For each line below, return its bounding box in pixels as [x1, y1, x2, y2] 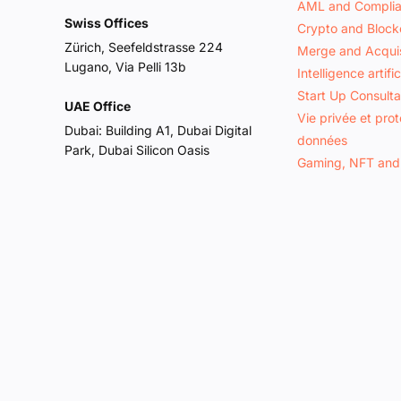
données [297, 132, 347, 148]
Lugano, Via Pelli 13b [64, 58, 186, 74]
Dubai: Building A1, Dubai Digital [64, 123, 252, 139]
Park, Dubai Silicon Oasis [64, 142, 209, 158]
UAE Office [64, 98, 131, 115]
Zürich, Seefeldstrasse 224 [64, 38, 223, 55]
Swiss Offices [64, 14, 149, 30]
